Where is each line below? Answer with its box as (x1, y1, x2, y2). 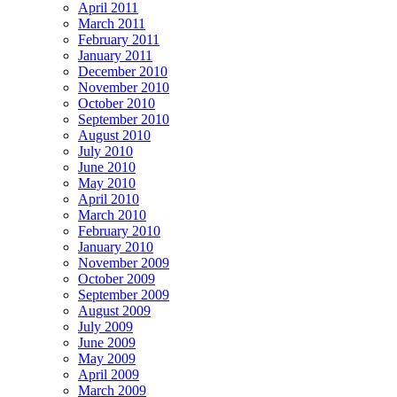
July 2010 (78, 143, 133, 159)
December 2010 (78, 63, 167, 79)
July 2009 (78, 318, 133, 334)
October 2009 (78, 270, 155, 286)
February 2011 (78, 31, 160, 47)
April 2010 (78, 191, 139, 206)
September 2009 (78, 286, 169, 302)
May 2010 (78, 175, 136, 191)
